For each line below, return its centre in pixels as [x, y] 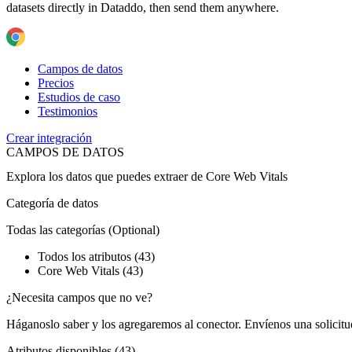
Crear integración [49, 137]
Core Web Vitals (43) [90, 270]
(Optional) [134, 229]
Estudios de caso [79, 97]
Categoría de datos [52, 203]
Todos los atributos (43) [96, 256]
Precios [56, 82]
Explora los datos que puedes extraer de [106, 176]
